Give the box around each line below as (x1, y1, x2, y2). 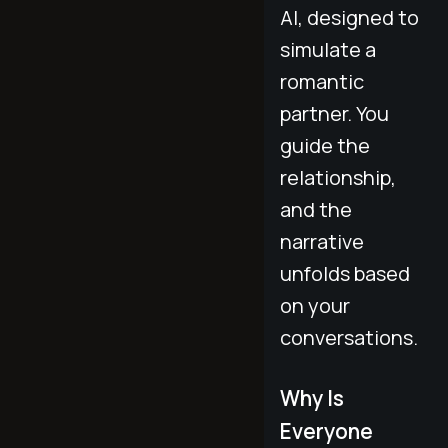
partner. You (280, 99, 389, 127)
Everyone (280, 417, 373, 446)
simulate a (280, 35, 376, 63)
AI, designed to (280, 3, 419, 31)
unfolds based (280, 259, 410, 287)
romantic (280, 67, 364, 95)
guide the (280, 131, 370, 159)
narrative (280, 227, 364, 255)
